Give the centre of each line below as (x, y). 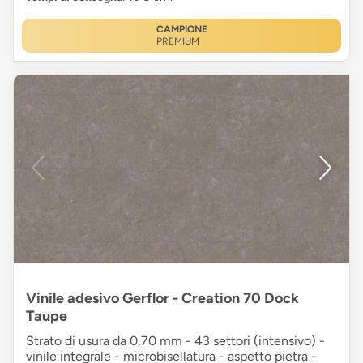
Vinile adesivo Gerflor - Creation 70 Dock (162, 298)
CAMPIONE (181, 29)
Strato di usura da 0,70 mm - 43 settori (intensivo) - (175, 340)
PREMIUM (177, 41)
